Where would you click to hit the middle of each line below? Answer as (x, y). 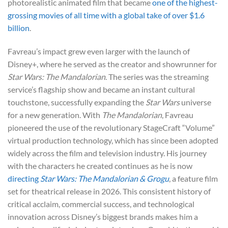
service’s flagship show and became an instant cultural (101, 89)
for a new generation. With (55, 115)
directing (24, 178)
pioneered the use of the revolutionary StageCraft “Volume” (111, 127)
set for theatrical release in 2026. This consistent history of (109, 191)
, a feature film (193, 178)
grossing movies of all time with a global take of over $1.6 (106, 15)
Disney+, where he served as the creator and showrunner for (112, 64)
